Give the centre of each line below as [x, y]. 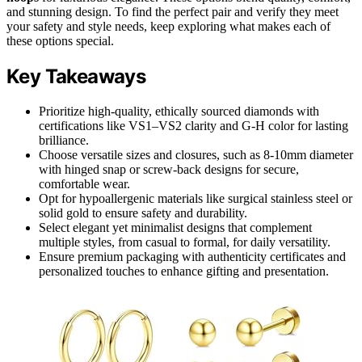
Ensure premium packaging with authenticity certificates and [192, 256]
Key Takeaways [76, 77]
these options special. [60, 41]
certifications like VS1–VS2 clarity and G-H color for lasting [194, 125]
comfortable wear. [84, 183]
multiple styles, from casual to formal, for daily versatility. [185, 242]
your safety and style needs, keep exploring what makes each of [168, 27]
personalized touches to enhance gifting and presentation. [184, 271]
